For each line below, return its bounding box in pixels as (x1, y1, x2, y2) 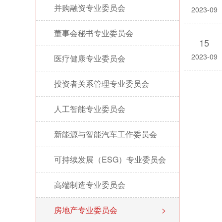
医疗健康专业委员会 (54, 53, 125, 64)
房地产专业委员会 (54, 204, 117, 216)
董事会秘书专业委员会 (54, 27, 133, 39)
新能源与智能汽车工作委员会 (54, 128, 157, 140)
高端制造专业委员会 (54, 179, 125, 190)
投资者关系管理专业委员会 (54, 78, 149, 89)
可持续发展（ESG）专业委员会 (54, 154, 166, 165)
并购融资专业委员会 (54, 2, 125, 13)
